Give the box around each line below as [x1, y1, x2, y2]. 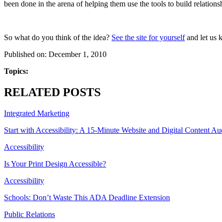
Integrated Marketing [4, 109, 69, 118]
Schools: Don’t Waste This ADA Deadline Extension [4, 193, 170, 202]
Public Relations [4, 210, 55, 219]
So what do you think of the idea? [4, 33, 111, 42]
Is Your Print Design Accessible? [4, 160, 106, 168]
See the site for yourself [111, 33, 185, 42]
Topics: [4, 67, 28, 76]
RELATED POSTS [4, 86, 101, 99]
